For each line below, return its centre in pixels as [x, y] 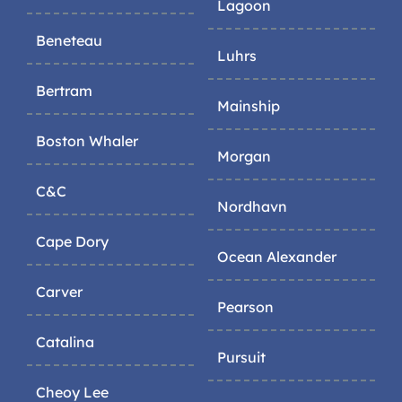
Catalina [65, 342]
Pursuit [241, 358]
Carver [59, 292]
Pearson [245, 307]
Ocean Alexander [277, 257]
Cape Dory [72, 242]
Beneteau [69, 41]
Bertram [64, 91]
